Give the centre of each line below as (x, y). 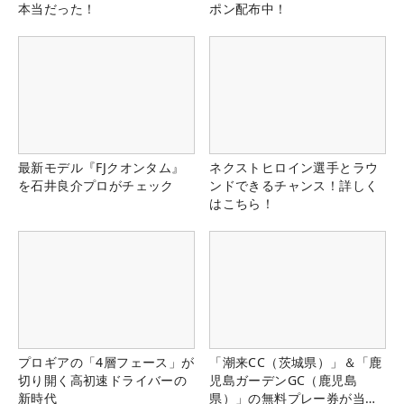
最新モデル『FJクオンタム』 (101, 168)
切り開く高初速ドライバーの (103, 381)
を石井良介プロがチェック (96, 186)
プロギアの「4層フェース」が (106, 363)
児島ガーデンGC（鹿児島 (283, 381)
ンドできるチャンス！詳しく (294, 186)
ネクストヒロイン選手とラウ (294, 168)
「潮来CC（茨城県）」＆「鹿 (296, 363)
